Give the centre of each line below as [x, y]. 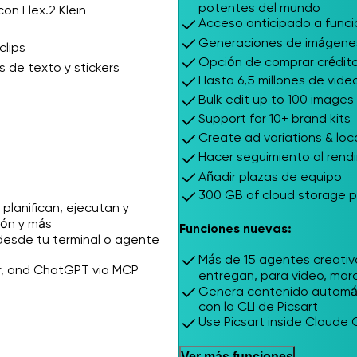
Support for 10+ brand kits [275, 118]
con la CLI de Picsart [258, 306]
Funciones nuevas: [235, 228]
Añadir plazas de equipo [270, 176]
